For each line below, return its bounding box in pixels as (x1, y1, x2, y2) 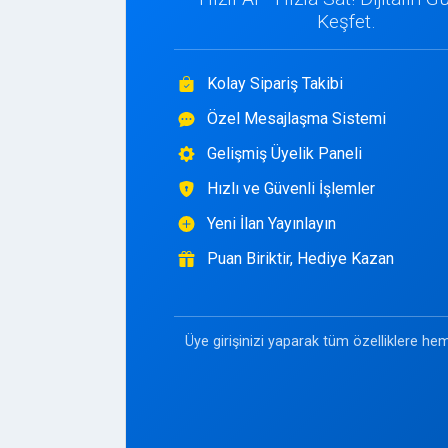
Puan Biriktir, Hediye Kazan (206, 249, 394, 268)
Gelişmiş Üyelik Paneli (206, 144, 362, 163)
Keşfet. (316, 10, 376, 33)
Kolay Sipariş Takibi (206, 74, 343, 93)
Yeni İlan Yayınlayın (206, 214, 336, 233)
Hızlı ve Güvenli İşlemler (206, 179, 375, 198)
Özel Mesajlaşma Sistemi (206, 109, 386, 128)
